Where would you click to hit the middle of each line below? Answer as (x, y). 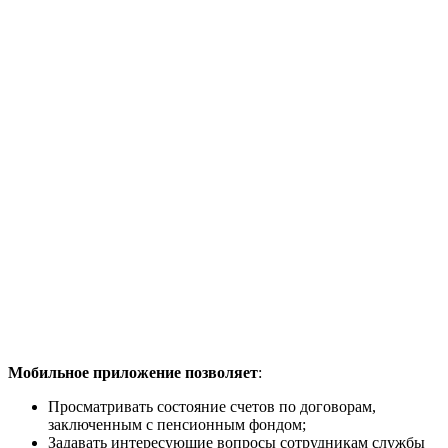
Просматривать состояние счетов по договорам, (212, 407)
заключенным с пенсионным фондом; (177, 425)
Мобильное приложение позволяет (133, 373)
